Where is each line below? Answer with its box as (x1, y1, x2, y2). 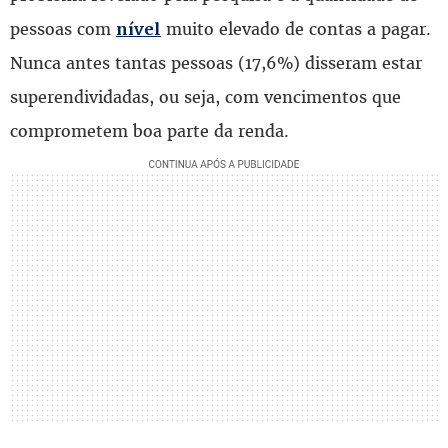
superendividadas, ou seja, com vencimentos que (10, 85, 401, 108)
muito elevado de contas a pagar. (161, 17, 431, 40)
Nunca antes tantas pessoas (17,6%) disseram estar (10, 51, 422, 74)
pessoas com (10, 17, 116, 40)
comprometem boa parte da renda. (10, 119, 289, 142)
